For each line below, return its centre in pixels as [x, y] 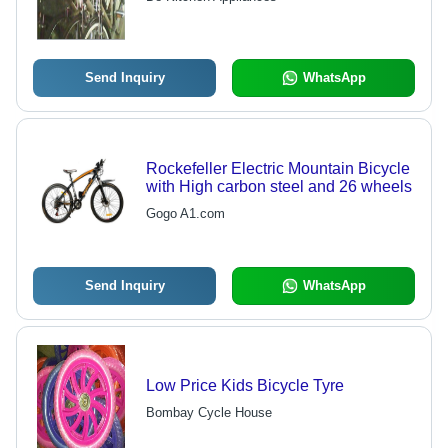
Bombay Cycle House [208, 413]
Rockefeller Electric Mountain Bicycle [277, 169]
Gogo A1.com [185, 214]
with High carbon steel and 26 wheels [278, 187]
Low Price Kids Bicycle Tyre [244, 386]
